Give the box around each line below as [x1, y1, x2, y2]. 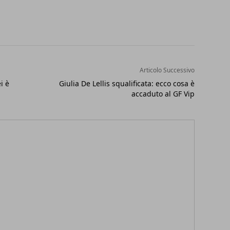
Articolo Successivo [139, 66, 195, 75]
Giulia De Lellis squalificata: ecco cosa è [59, 79, 195, 89]
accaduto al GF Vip [131, 89, 195, 99]
